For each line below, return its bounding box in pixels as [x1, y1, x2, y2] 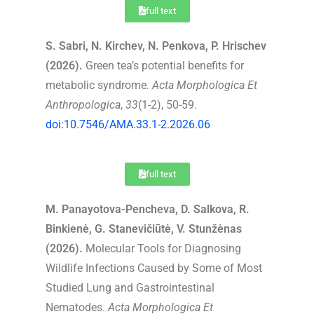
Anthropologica [46, 97, 121, 111]
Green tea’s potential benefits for [83, 58, 244, 72]
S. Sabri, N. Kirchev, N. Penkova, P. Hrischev [46, 39, 266, 53]
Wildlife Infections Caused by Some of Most [46, 261, 262, 275]
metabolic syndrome [46, 78, 146, 92]
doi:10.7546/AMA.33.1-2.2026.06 [46, 117, 210, 131]
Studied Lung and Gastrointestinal [46, 280, 214, 294]
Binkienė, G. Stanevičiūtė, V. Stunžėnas [46, 221, 242, 235]
